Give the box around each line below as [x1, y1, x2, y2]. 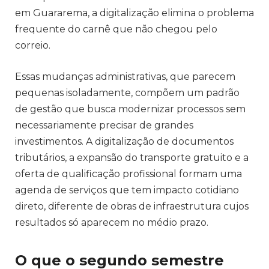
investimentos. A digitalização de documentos [15, 135, 234, 147]
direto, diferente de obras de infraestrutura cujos [15, 200, 249, 212]
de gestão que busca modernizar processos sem [15, 103, 246, 115]
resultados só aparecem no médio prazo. [15, 216, 208, 228]
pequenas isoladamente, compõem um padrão [15, 86, 240, 98]
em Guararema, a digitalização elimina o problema [15, 7, 254, 19]
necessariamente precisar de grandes [15, 119, 193, 131]
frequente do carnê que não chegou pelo [15, 23, 217, 35]
